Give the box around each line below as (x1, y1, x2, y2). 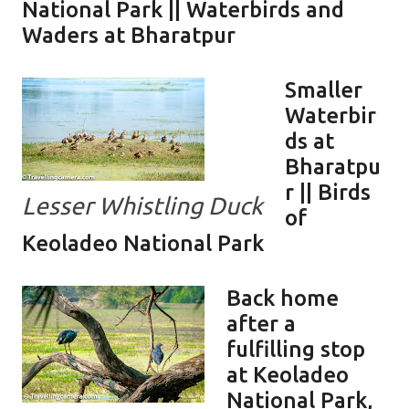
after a (226, 310, 296, 336)
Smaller (285, 77, 362, 102)
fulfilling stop (226, 336, 365, 362)
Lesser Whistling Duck (22, 191, 263, 219)
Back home (226, 285, 339, 310)
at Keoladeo (226, 362, 349, 387)
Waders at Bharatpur (22, 22, 236, 47)
